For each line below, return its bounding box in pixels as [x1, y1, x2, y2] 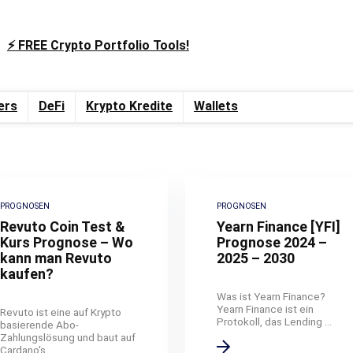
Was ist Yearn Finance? [217, 289, 325, 303]
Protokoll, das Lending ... [217, 314, 332, 328]
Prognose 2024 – [217, 233, 327, 251]
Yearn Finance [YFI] [217, 217, 340, 235]
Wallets [194, 98, 238, 113]
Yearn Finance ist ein [217, 302, 314, 315]
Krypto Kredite [86, 98, 173, 113]
